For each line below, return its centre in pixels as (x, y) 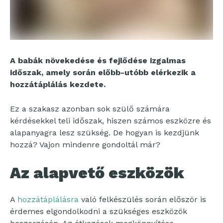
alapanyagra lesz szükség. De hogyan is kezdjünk (105, 133)
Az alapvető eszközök (97, 173)
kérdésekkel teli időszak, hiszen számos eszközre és (111, 121)
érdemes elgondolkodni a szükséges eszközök (99, 212)
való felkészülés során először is (142, 200)
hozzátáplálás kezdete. (58, 85)
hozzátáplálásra (48, 200)
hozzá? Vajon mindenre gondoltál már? (85, 145)
